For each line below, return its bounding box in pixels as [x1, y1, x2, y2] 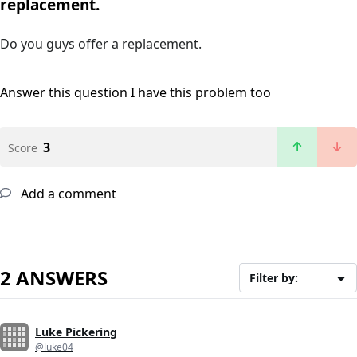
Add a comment [18, 185, 116, 203]
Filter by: [249, 270, 299, 286]
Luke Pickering [35, 324, 117, 340]
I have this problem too [131, 84, 271, 102]
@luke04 [35, 340, 73, 355]
